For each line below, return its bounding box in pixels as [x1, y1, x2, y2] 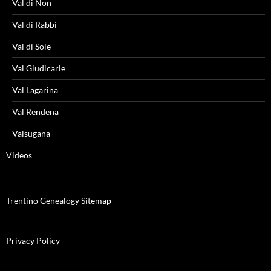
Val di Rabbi [12, 19, 57, 30]
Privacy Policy [6, 235, 60, 246]
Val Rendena [12, 106, 59, 117]
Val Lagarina [12, 84, 58, 95]
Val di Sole [12, 41, 51, 51]
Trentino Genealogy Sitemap [6, 195, 111, 206]
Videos [6, 149, 32, 160]
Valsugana [12, 128, 50, 139]
